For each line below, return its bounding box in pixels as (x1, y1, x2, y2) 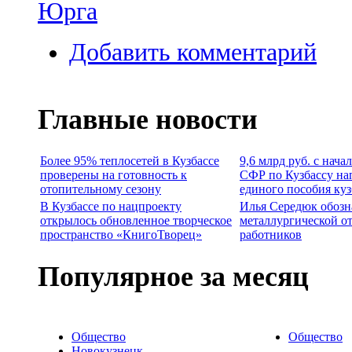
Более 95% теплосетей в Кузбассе (40, 153, 219, 167)
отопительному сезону (40, 181, 161, 196)
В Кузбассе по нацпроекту (40, 199, 181, 213)
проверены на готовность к (40, 167, 187, 181)
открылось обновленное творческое (40, 213, 232, 227)
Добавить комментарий (69, 38, 317, 66)
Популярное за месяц (38, 260, 309, 292)
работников (240, 227, 302, 241)
